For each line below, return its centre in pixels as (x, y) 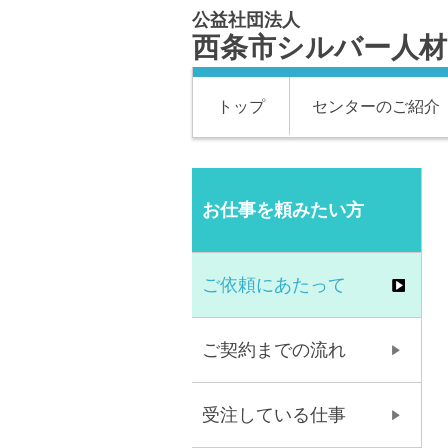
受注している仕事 (274, 415)
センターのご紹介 (375, 106)
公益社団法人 (246, 20)
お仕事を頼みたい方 (283, 210)
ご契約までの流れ (274, 350)
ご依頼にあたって (274, 285)
